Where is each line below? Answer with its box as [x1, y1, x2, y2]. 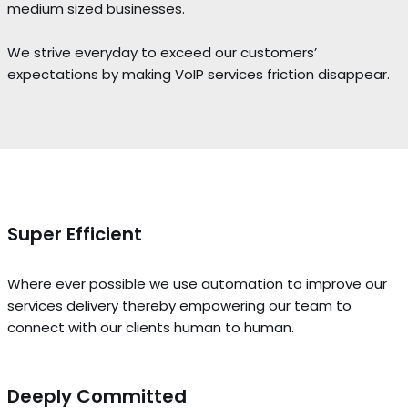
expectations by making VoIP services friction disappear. [6, 65, 390, 84]
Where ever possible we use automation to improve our [6, 274, 387, 293]
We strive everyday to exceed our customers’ [6, 43, 317, 62]
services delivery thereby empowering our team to [6, 296, 352, 315]
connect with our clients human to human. [6, 318, 294, 337]
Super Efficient [6, 221, 142, 247]
